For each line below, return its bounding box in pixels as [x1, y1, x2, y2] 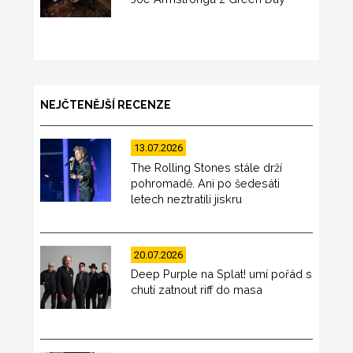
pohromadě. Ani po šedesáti [131, 176, 281, 190]
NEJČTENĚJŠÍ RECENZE [39, 98, 171, 111]
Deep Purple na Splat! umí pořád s [131, 267, 313, 281]
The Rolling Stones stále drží [131, 160, 283, 174]
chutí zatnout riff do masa [131, 283, 263, 297]
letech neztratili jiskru [131, 191, 243, 206]
